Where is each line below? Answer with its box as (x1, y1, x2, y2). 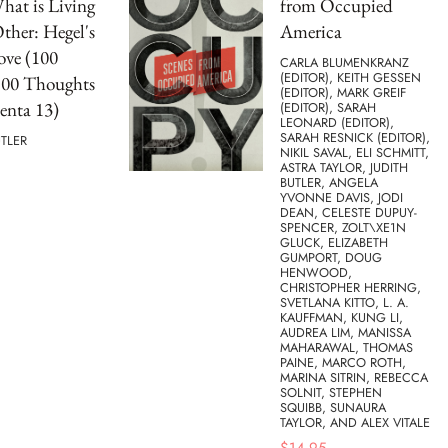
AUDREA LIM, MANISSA (280, 322, 411, 342)
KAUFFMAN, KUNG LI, (280, 307, 403, 327)
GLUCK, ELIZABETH (280, 232, 388, 252)
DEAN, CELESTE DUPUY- (280, 202, 417, 222)
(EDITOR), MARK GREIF (280, 82, 406, 102)
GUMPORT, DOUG (280, 247, 382, 267)
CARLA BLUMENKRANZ (280, 52, 409, 72)
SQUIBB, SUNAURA (280, 397, 386, 417)
